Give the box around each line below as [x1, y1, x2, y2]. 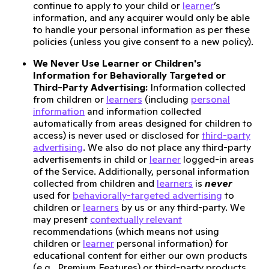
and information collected [85, 105, 201, 117]
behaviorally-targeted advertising [73, 189, 222, 201]
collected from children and [33, 177, 157, 189]
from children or [33, 93, 106, 105]
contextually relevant [90, 213, 182, 225]
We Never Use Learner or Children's [33, 57, 201, 69]
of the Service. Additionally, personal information [33, 165, 249, 177]
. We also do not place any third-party [83, 141, 251, 153]
